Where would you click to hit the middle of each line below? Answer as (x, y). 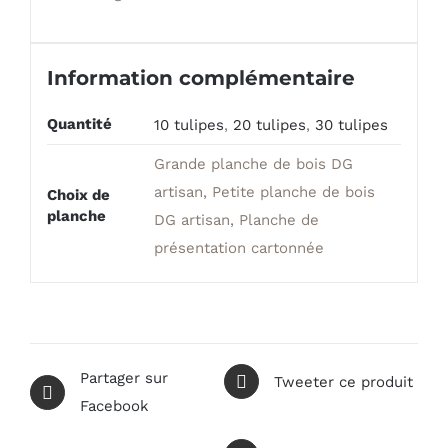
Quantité (79, 123)
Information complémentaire (200, 77)
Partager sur (124, 378)
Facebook (114, 406)
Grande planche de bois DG (253, 163)
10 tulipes (188, 124)
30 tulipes (351, 124)
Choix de (78, 194)
